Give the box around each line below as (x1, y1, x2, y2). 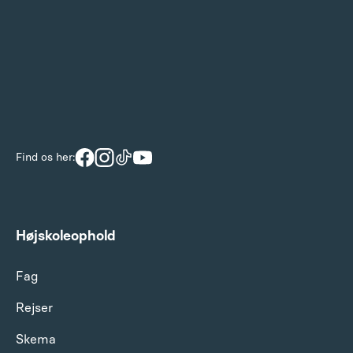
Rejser (16, 299, 53, 315)
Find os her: (16, 150, 75, 164)
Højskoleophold (16, 226, 115, 244)
